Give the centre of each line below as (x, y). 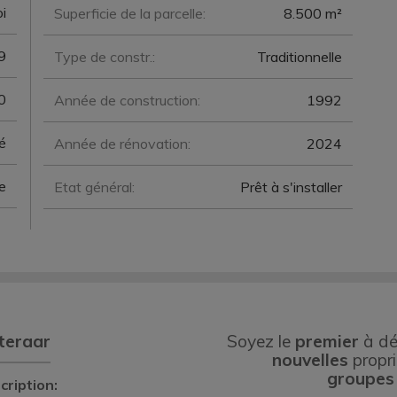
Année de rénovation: (122, 144)
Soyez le (261, 341)
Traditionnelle (300, 57)
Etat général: (94, 187)
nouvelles (310, 360)
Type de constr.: (105, 57)
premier (327, 341)
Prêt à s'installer (291, 187)
